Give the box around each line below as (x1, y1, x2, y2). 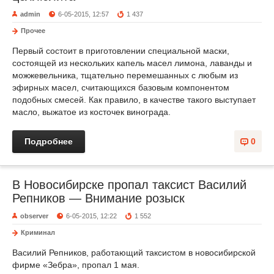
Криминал (21, 229, 55, 236)
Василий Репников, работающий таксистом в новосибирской (12, 248, 256, 257)
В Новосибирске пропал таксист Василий (12, 178, 246, 191)
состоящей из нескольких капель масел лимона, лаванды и (12, 58, 252, 68)
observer (20, 212, 48, 220)
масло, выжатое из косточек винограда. (12, 107, 171, 117)
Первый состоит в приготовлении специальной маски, (12, 46, 229, 56)
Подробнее (24, 136, 73, 146)
